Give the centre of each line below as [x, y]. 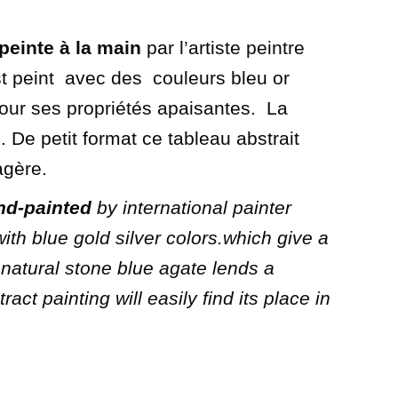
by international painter [191, 207]
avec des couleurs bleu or [175, 77]
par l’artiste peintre [223, 47]
